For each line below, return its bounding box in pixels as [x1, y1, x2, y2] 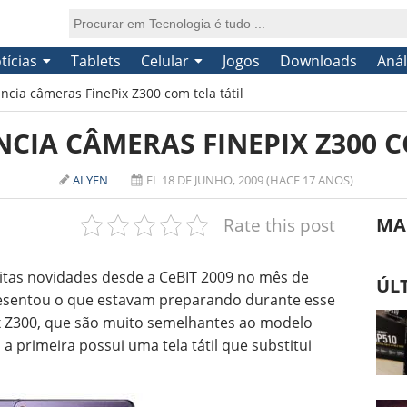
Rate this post [223, 213, 335, 237]
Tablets [70, 51, 121, 71]
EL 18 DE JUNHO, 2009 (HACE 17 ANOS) [146, 172, 353, 188]
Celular [140, 51, 189, 71]
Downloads [279, 51, 357, 71]
